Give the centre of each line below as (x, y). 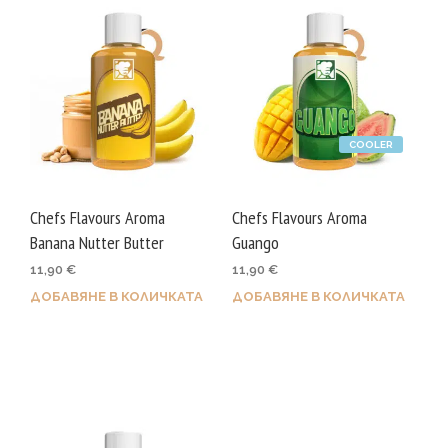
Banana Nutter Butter (97, 242)
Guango (255, 242)
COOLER (371, 144)
